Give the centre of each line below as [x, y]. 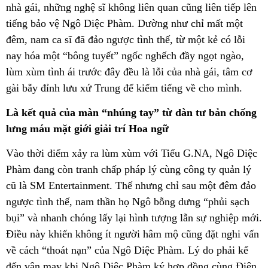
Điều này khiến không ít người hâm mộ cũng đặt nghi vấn [133, 234]
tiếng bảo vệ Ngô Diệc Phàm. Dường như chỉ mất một [124, 23]
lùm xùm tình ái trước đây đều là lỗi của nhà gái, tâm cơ [129, 71]
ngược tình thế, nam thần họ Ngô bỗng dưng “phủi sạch [128, 202]
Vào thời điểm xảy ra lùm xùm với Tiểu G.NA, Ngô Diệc [132, 153]
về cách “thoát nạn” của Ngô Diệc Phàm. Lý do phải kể [127, 250]
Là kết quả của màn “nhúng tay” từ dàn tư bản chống [131, 112]
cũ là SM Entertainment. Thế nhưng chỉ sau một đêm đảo [131, 186]
